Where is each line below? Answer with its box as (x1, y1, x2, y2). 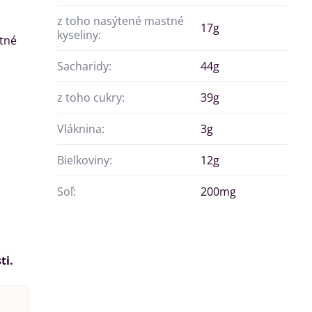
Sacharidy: (57, 58, 112, 75)
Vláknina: (57, 121, 105, 137)
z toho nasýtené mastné (57, 13, 185, 29)
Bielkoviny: (57, 153, 113, 169)
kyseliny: (57, 27, 102, 43)
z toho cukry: (57, 90, 125, 106)
